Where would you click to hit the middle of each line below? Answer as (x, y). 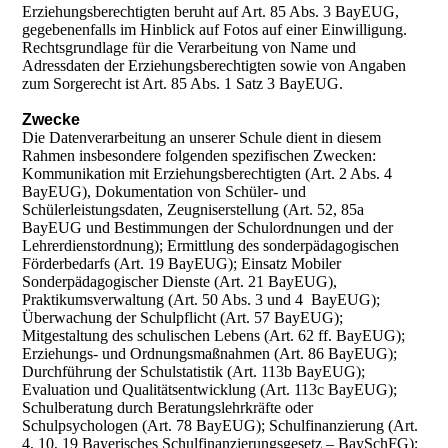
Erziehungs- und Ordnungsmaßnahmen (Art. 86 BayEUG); (210, 354)
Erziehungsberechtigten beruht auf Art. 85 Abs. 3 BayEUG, (211, 12)
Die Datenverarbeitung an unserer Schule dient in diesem (202, 138)
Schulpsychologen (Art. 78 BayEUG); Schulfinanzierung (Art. (220, 426)
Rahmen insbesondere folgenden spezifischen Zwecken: (199, 156)
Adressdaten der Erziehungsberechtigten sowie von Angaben (214, 66)
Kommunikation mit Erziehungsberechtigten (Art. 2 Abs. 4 (207, 174)
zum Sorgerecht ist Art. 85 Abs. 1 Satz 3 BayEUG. (183, 84)
